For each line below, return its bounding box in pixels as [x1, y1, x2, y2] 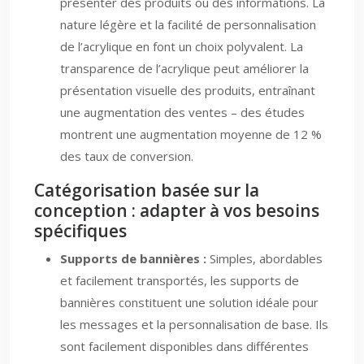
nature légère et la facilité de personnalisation [60, 16, 316, 32]
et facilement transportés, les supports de [60, 272, 299, 288]
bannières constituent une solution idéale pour [60, 294, 318, 310]
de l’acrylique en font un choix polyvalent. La [60, 38, 303, 54]
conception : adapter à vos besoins [34, 199, 319, 222]
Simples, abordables [206, 250, 323, 266]
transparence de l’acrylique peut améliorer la [60, 60, 309, 76]
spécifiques [34, 219, 127, 242]
